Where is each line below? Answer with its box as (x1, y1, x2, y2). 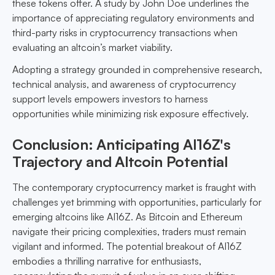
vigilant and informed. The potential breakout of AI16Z (12, 240, 242, 253)
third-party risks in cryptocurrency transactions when (12, 26, 238, 39)
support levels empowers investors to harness (12, 93, 208, 106)
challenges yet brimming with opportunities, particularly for (12, 196, 261, 209)
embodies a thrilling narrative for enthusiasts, (12, 255, 201, 268)
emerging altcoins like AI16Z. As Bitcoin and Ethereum (12, 211, 242, 223)
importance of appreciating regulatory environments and (12, 12, 254, 25)
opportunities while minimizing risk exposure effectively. (12, 107, 249, 120)
